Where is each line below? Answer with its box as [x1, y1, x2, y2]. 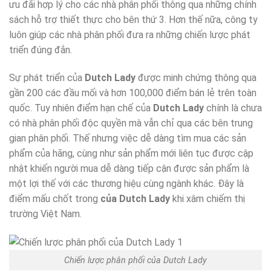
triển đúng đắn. [9, 44, 72, 56]
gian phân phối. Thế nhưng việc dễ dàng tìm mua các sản [9, 132, 246, 144]
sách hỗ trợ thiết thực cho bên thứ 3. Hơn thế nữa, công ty [9, 13, 258, 25]
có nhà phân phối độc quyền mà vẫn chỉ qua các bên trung [9, 117, 253, 129]
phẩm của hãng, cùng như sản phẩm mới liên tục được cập [9, 147, 253, 159]
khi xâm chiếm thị [170, 192, 245, 204]
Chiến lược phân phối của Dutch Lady [64, 255, 207, 266]
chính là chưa [204, 102, 262, 114]
